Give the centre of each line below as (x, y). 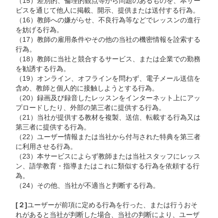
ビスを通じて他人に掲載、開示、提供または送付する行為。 (108, 11)
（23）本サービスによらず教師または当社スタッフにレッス (108, 157)
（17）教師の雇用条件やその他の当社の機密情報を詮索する (108, 40)
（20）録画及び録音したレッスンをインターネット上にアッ (108, 98)
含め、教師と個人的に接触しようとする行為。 (87, 89)
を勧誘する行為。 (43, 69)
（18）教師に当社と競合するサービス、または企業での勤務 (108, 59)
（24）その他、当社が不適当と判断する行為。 (88, 186)
